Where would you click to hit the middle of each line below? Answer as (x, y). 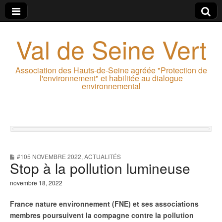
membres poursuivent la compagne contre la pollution (102, 215)
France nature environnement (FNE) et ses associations (104, 203)
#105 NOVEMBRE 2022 (49, 156)
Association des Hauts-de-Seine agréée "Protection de (111, 70)
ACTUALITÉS (103, 156)
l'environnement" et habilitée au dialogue (111, 78)
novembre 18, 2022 (36, 183)
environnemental (111, 86)
